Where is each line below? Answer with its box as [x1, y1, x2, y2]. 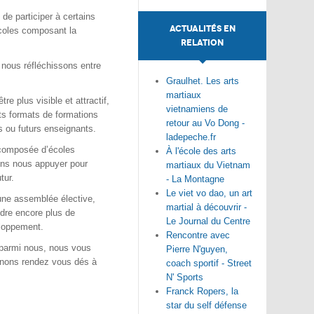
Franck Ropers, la [166, 286, 238, 296]
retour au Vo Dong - [166, 118, 245, 128]
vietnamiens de [166, 104, 228, 114]
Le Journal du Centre [166, 216, 250, 226]
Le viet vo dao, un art [166, 188, 252, 198]
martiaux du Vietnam [166, 160, 250, 170]
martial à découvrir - [166, 202, 247, 212]
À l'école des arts [166, 146, 236, 156]
